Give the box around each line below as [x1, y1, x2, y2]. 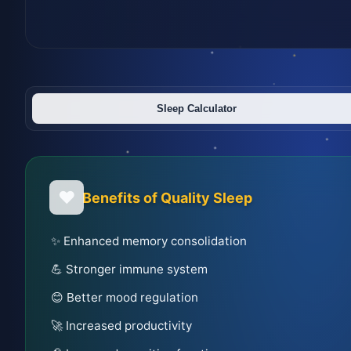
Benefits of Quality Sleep [82, 189, 252, 206]
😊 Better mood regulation [51, 290, 198, 305]
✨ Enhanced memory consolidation [51, 233, 247, 248]
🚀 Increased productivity [51, 318, 192, 333]
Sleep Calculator [157, 103, 237, 114]
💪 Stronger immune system [51, 262, 208, 277]
